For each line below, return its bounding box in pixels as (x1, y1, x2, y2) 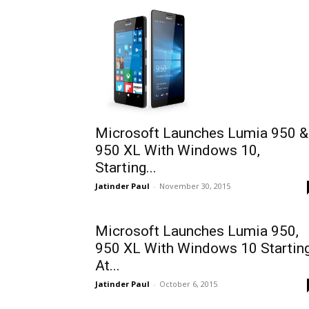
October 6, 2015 (159, 279, 217, 289)
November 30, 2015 (159, 181, 230, 191)
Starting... (95, 159, 157, 176)
